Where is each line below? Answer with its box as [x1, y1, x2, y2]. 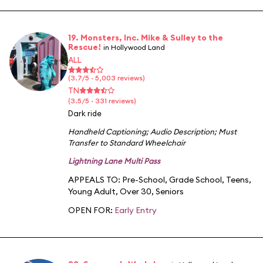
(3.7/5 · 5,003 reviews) [68, 73, 145, 82]
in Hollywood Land [103, 42, 165, 52]
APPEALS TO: [68, 174, 122, 185]
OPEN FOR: [68, 204, 114, 215]
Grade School [169, 174, 222, 185]
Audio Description [150, 126, 214, 136]
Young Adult [68, 186, 116, 197]
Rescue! [68, 41, 101, 52]
